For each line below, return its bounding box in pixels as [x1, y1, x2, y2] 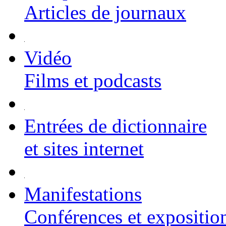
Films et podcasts [24, 70, 161, 91]
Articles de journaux [24, 2, 186, 23]
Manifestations [24, 183, 142, 205]
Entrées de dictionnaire [24, 115, 207, 137]
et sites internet [24, 138, 144, 159]
